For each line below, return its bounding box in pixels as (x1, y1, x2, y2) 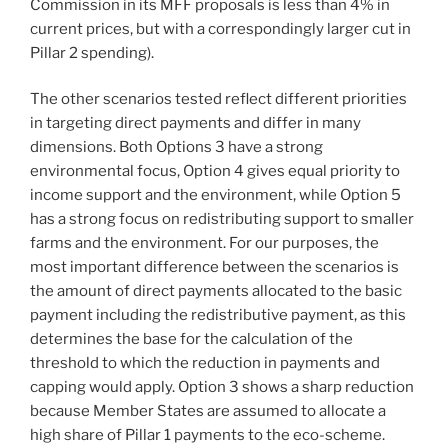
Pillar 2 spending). (30, 43, 154, 62)
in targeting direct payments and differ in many (30, 114, 361, 133)
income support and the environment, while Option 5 (30, 186, 401, 205)
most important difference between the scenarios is (30, 258, 399, 277)
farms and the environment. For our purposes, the (30, 234, 379, 253)
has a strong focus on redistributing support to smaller (30, 210, 414, 229)
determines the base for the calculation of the (30, 330, 353, 349)
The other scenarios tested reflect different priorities (30, 90, 407, 109)
